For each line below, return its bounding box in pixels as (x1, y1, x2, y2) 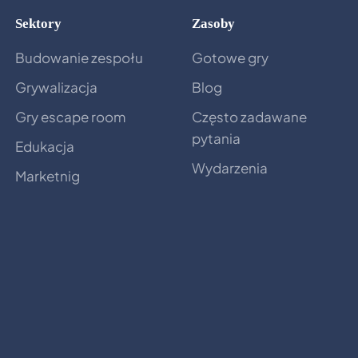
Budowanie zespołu (14, 49, 143, 67)
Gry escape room (14, 108, 125, 126)
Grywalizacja (14, 78, 97, 97)
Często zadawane (191, 108, 307, 126)
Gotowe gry (191, 49, 268, 67)
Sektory (14, 16, 62, 32)
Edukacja (14, 137, 74, 156)
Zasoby (191, 16, 235, 32)
